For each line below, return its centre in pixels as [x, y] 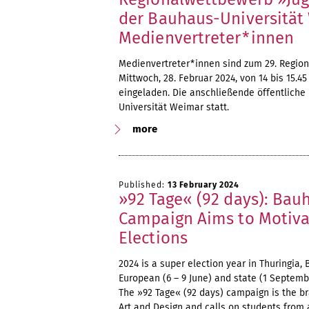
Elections [153, 238]
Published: [143, 185]
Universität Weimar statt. [174, 107]
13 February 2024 [203, 185]
